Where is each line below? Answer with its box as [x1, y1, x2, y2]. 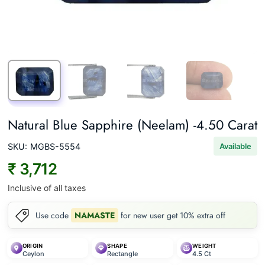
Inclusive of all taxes [7, 183, 86, 193]
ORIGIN [22, 243, 43, 249]
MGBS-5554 [30, 141, 80, 151]
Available [219, 141, 252, 151]
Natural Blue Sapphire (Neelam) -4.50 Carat [7, 115, 257, 134]
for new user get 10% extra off [118, 209, 225, 221]
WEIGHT [192, 243, 216, 249]
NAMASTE [74, 209, 115, 221]
